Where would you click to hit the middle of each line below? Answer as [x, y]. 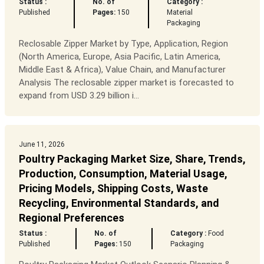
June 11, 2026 [42, 145]
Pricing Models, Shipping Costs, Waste [113, 189]
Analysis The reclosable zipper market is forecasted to [126, 83]
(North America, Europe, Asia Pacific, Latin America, [119, 57]
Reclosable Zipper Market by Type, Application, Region [123, 44]
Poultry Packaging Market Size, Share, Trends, [132, 159]
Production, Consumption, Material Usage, [123, 174]
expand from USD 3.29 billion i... [79, 96]
